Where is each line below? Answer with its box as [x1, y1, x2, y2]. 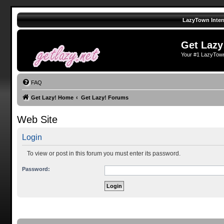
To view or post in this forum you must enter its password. [26, 150, 180, 157]
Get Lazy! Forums [80, 94, 128, 100]
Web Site [16, 114, 57, 125]
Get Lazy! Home [30, 94, 73, 100]
